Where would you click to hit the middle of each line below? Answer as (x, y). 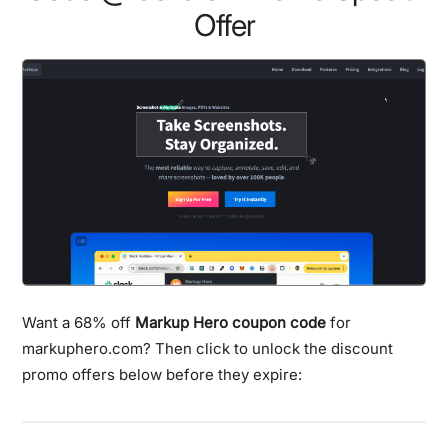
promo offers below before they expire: (162, 374)
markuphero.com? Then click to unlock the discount (208, 348)
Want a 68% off (79, 322)
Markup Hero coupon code (231, 322)
